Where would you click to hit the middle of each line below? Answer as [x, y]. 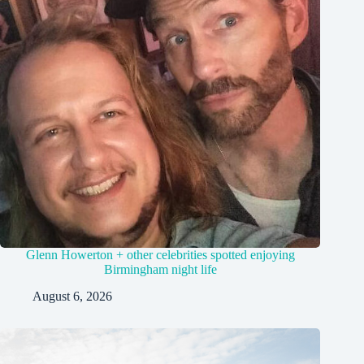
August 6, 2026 [72, 296]
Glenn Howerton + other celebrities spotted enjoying [160, 254]
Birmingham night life [160, 269]
